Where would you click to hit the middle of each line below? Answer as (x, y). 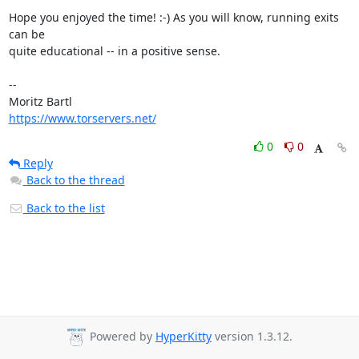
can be (26, 34)
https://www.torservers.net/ (82, 118)
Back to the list (64, 208)
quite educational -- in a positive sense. (114, 51)
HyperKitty (184, 337)
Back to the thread (75, 180)
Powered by (121, 337)
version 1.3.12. (252, 337)
